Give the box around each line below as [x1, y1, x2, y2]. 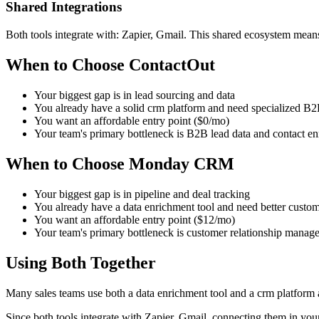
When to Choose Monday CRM [6, 154, 234, 173]
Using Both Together [6, 253, 156, 272]
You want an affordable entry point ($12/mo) [34, 213, 235, 226]
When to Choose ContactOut [6, 55, 215, 74]
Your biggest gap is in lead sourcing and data [34, 88, 235, 101]
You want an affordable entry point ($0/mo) [34, 114, 229, 127]
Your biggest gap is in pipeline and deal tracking [34, 187, 250, 200]
